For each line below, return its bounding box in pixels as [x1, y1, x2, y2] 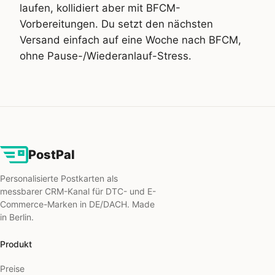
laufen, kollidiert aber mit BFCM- [20, 1, 180, 14]
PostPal [28, 147, 75, 163]
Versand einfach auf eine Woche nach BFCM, [20, 33, 241, 46]
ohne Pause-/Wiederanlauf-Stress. [20, 49, 192, 62]
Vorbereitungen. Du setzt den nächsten [20, 17, 213, 30]
